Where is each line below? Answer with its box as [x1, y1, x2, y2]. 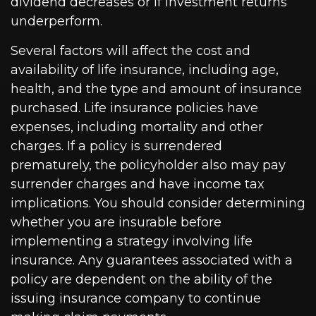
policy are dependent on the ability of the [11, 272, 272, 288]
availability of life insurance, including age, [11, 62, 279, 78]
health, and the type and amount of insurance [11, 81, 302, 97]
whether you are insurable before [11, 214, 221, 231]
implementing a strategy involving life [11, 233, 253, 250]
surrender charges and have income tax [11, 176, 265, 193]
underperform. [11, 13, 102, 30]
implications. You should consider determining [11, 195, 305, 212]
